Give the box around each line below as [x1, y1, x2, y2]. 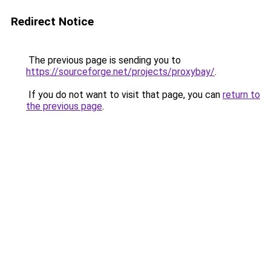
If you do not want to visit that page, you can [26, 89, 223, 100]
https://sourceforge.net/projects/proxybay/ [26, 66, 215, 77]
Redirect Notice [11, 15, 94, 28]
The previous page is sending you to [26, 54, 181, 66]
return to [223, 89, 260, 100]
